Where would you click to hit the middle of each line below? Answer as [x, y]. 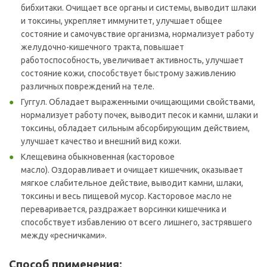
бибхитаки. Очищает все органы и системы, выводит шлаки [139, 7]
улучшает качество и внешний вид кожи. [101, 141]
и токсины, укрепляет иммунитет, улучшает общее [122, 21]
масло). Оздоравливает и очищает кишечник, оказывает [132, 170]
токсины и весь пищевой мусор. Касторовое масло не [126, 196]
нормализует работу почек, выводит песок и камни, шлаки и [139, 115]
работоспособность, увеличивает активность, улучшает [132, 60]
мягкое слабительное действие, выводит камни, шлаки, [132, 183]
